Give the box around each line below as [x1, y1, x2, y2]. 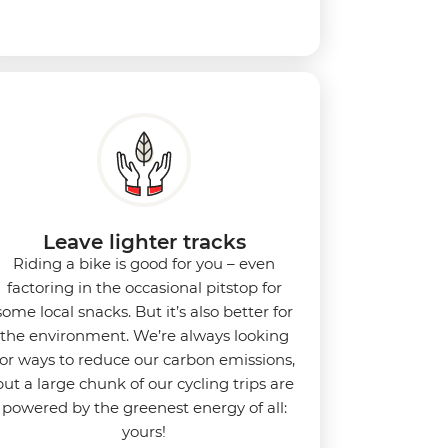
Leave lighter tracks [42, 229, 246, 254]
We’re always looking [132, 325, 289, 345]
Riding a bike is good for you [13, 253, 227, 273]
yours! [122, 421, 166, 441]
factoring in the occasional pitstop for [6, 277, 282, 297]
